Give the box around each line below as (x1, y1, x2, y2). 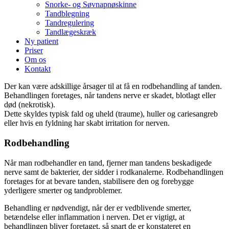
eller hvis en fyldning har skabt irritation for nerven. (4, 119, 170, 128)
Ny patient (25, 37, 58, 46)
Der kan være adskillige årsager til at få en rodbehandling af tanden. (4, 82, 222, 91)
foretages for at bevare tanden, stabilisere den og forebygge (4, 176, 194, 186)
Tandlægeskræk (45, 28, 96, 37)
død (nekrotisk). (4, 100, 55, 109)
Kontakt (25, 64, 51, 74)
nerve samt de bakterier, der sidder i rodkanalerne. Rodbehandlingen (4, 167, 223, 176)
